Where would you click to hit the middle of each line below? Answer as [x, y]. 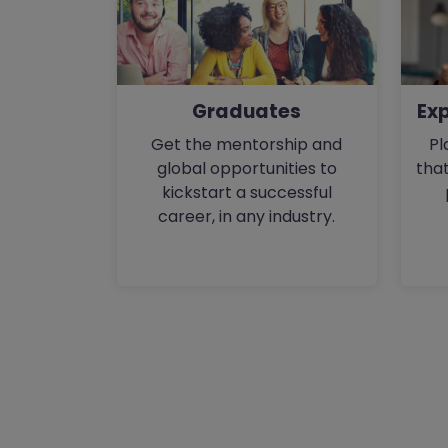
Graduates [247, 112]
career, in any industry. [247, 217]
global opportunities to [246, 169]
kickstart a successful [246, 193]
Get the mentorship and [247, 145]
